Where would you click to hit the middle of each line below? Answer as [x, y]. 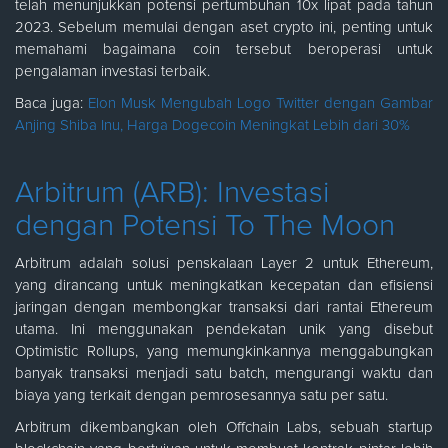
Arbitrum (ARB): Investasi [172, 192]
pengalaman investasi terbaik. [112, 71]
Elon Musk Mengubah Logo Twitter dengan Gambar [260, 103]
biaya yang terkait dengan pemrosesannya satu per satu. [201, 395]
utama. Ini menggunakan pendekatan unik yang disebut [224, 329]
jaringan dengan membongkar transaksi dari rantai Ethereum [224, 307]
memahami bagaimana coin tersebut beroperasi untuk [224, 49]
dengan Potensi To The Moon [205, 225]
